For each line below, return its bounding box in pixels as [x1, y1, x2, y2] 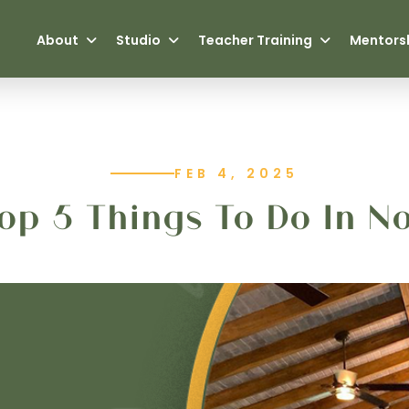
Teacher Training [198, 30, 316, 49]
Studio [116, 30, 164, 49]
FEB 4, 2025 [174, 164, 299, 183]
